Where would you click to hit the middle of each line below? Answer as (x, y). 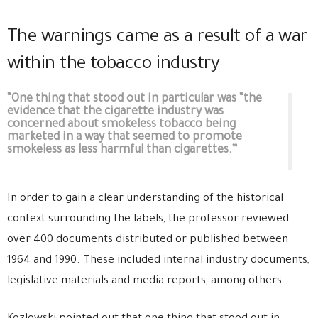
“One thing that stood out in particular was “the (135, 99)
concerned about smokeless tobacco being (121, 125)
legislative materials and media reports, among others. (146, 281)
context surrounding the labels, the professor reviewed (148, 219)
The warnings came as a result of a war (158, 38)
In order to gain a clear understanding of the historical (145, 199)
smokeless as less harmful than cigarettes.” (122, 150)
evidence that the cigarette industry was (115, 112)
